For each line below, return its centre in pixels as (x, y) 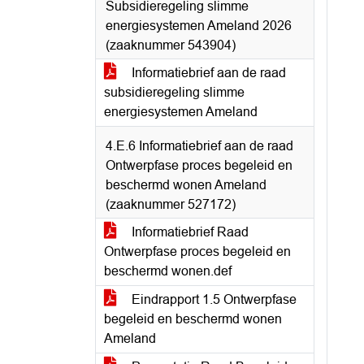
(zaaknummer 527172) (171, 204)
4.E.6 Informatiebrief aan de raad (199, 146)
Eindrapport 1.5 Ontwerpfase (212, 299)
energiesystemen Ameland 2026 (199, 26)
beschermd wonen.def (168, 271)
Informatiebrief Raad (188, 232)
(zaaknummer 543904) (171, 45)
